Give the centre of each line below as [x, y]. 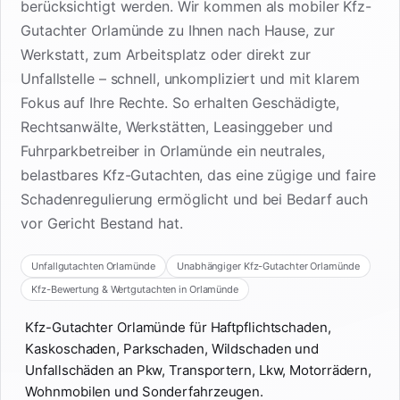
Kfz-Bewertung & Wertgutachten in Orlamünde [135, 289]
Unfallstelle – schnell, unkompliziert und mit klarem [190, 79]
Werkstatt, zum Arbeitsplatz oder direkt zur [166, 55]
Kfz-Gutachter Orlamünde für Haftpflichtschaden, [178, 327]
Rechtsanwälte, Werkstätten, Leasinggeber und [177, 127]
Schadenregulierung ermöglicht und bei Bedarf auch [195, 200]
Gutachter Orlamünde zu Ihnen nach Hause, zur [178, 31]
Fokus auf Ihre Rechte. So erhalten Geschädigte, [180, 103]
